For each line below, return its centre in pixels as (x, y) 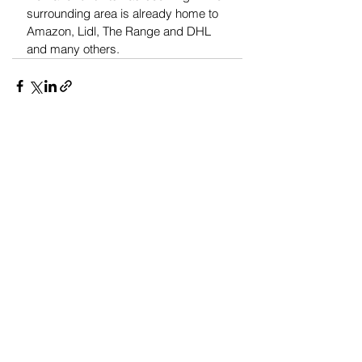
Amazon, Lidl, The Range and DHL (120, 32)
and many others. (73, 49)
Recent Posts (55, 148)
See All (225, 145)
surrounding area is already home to (124, 14)
